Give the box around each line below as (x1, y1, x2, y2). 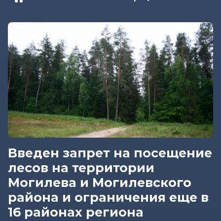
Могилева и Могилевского (8, 175, 191, 190)
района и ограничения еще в (8, 189, 209, 205)
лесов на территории (8, 160, 154, 175)
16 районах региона (8, 204, 144, 220)
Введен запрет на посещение (8, 145, 212, 160)
